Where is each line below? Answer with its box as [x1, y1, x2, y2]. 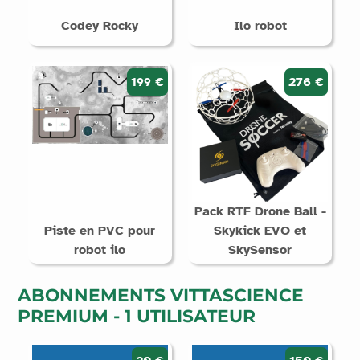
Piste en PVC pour [44, 223, 156, 239]
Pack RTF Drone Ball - [194, 203, 326, 220]
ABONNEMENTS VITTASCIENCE [17, 284, 304, 306]
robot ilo [74, 242, 126, 259]
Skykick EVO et [214, 223, 307, 239]
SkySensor [228, 242, 292, 259]
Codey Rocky [61, 18, 139, 35]
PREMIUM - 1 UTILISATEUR [17, 305, 256, 327]
